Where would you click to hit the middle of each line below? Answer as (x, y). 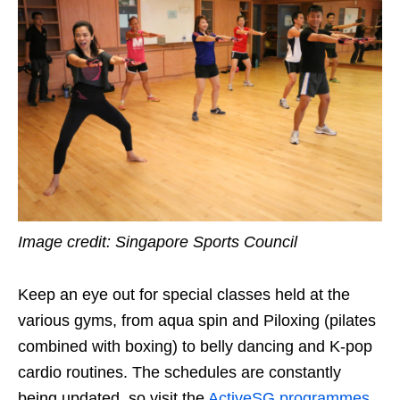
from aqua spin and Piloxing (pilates (249, 320)
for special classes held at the (242, 294)
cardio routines (71, 372)
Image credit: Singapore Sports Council (158, 242)
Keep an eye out (76, 294)
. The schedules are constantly (232, 372)
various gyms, (70, 320)
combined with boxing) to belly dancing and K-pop (195, 346)
